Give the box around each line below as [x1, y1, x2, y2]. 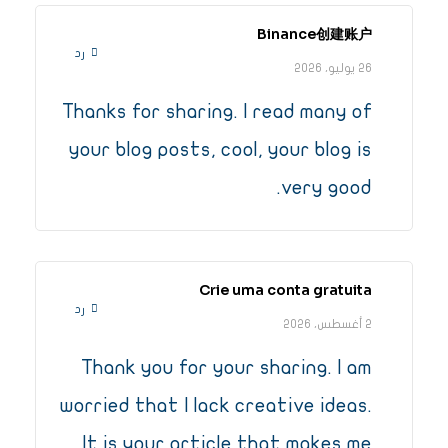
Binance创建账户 [257, 25, 372, 44]
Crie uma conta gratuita [199, 281, 372, 300]
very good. [281, 177, 372, 199]
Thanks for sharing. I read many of [62, 101, 372, 123]
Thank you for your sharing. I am [81, 357, 372, 379]
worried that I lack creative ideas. [60, 395, 372, 417]
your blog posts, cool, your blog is [69, 139, 372, 161]
